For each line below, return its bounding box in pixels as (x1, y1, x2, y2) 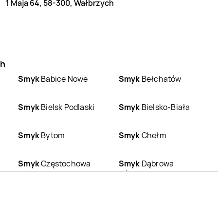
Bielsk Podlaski (39, 101, 95, 112)
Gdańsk (140, 186, 169, 197)
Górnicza (118, 168, 152, 179)
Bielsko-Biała (140, 101, 190, 112)
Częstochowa (39, 158, 91, 169)
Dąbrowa (140, 158, 174, 169)
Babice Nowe (39, 73, 88, 84)
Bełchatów (140, 73, 182, 84)
